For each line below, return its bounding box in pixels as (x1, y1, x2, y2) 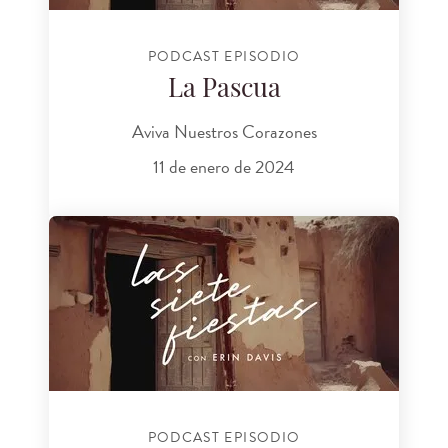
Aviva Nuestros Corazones (131, 117, 317, 145)
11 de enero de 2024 (153, 152, 295, 180)
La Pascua (167, 78, 281, 104)
